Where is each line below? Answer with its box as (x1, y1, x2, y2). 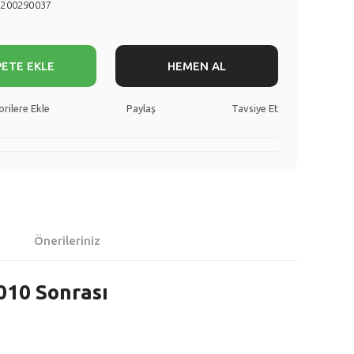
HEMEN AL (167, 58, 226, 73)
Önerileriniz (34, 234, 100, 247)
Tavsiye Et (231, 103, 278, 114)
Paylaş (126, 103, 156, 114)
